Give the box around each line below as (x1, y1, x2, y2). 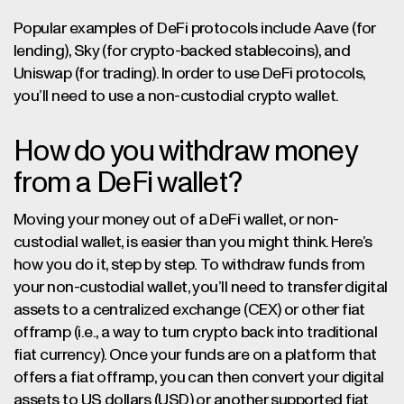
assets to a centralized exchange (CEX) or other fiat (14, 302, 365, 318)
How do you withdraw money (14, 138, 356, 167)
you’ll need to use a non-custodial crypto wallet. (14, 88, 339, 105)
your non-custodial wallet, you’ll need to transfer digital (14, 280, 388, 296)
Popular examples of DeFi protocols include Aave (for (14, 21, 376, 37)
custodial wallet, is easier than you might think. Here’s (14, 234, 372, 251)
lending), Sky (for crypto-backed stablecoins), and (14, 43, 350, 60)
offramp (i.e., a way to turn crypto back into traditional (14, 325, 378, 341)
